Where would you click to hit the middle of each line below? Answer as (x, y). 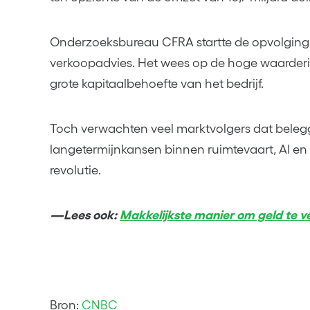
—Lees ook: (85, 216)
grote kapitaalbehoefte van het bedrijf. (157, 83)
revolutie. (75, 170)
